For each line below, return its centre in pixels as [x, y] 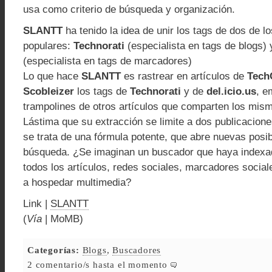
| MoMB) [63, 219]
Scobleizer [49, 91]
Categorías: [53, 250]
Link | [37, 204]
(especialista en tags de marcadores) [107, 61]
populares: [48, 46]
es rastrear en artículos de [184, 76]
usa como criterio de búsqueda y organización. [129, 9]
